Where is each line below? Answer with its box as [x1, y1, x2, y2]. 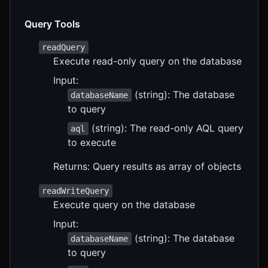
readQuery [42, 42, 86, 52]
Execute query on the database [53, 198, 195, 211]
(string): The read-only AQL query [88, 121, 243, 134]
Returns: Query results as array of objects [53, 160, 241, 172]
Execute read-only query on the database [53, 54, 242, 67]
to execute [68, 136, 116, 148]
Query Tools [25, 17, 80, 30]
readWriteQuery [42, 185, 109, 196]
